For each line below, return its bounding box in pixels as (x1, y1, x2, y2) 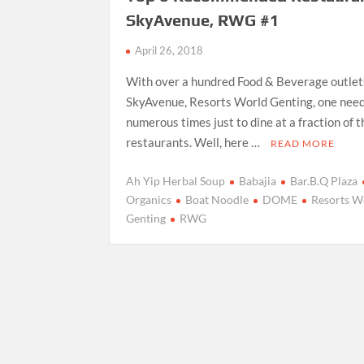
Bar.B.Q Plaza (290, 173, 358, 188)
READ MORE (271, 137, 336, 150)
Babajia (239, 173, 277, 188)
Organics (126, 192, 172, 206)
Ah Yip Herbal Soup (126, 173, 226, 188)
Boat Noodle (185, 192, 249, 206)
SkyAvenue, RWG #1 (126, 11, 280, 30)
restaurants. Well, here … (126, 135, 263, 150)
